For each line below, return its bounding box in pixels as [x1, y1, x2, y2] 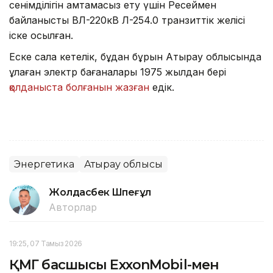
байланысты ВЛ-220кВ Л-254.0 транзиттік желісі [9, 13, 245, 26]
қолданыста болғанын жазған [9, 80, 149, 93]
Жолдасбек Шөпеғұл [49, 186, 151, 198]
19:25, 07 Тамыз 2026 [9, 238, 82, 248]
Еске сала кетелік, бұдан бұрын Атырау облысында [9, 50, 261, 63]
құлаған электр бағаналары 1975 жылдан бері [9, 65, 226, 78]
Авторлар [49, 200, 97, 213]
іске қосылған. [9, 29, 73, 41]
